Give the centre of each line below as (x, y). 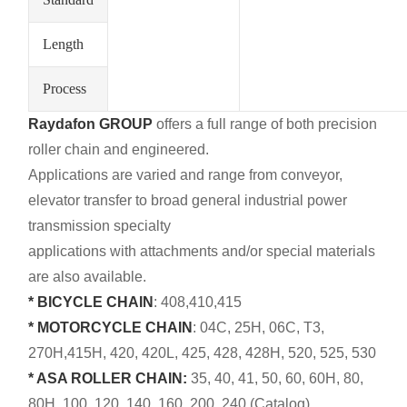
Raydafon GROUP (91, 124)
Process (65, 88)
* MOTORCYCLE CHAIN (111, 327)
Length (64, 44)
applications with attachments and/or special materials (202, 251)
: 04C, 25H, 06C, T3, (259, 327)
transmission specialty (100, 225)
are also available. (88, 276)
